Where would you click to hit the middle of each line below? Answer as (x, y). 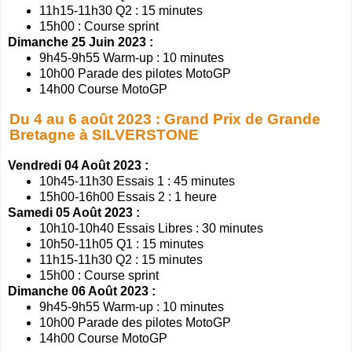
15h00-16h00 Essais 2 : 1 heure (128, 196)
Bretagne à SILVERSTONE (104, 135)
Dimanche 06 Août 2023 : (82, 291)
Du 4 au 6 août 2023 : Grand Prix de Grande (165, 119)
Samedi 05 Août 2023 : (74, 212)
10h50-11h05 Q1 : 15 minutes (121, 244)
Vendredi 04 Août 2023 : (78, 165)
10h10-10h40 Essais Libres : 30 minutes (151, 228)
